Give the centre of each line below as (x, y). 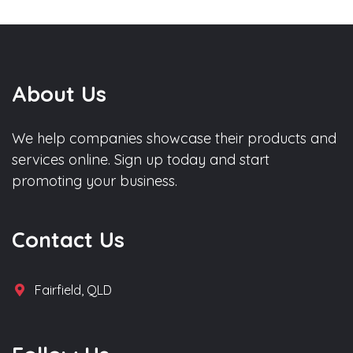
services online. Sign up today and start (141, 159)
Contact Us (68, 239)
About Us (59, 93)
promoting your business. (95, 180)
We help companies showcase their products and (174, 138)
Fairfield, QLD (74, 290)
